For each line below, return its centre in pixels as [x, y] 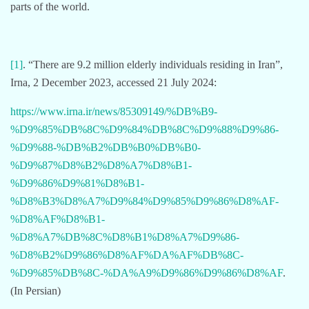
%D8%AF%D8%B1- [58, 219]
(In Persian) [36, 290]
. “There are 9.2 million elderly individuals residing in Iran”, [153, 64]
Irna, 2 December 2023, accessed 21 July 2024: [113, 82]
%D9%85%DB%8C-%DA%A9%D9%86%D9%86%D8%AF [147, 272]
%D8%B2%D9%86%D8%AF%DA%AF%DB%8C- [127, 255]
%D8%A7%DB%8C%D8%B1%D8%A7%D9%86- [125, 237]
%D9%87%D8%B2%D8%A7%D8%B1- [101, 165]
